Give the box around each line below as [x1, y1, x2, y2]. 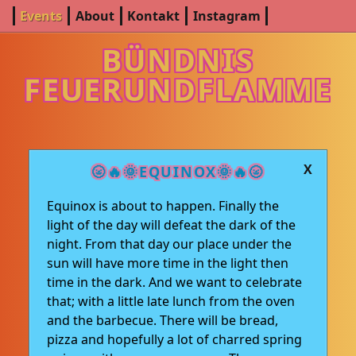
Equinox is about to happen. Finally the [47, 196, 280, 215]
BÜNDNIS [101, 40, 255, 80]
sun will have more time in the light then [47, 253, 289, 272]
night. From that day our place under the [47, 234, 292, 253]
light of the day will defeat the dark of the [47, 215, 296, 234]
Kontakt [127, 7, 180, 25]
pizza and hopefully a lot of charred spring [47, 330, 303, 348]
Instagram [192, 7, 261, 25]
